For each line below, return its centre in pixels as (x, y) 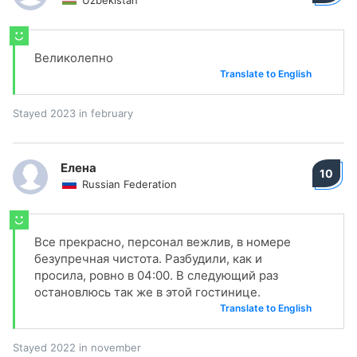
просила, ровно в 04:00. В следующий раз (156, 275)
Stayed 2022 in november (77, 347)
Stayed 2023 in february (73, 113)
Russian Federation (129, 184)
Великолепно (74, 58)
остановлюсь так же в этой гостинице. (147, 292)
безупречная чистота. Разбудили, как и (148, 259)
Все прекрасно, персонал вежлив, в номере (163, 242)
